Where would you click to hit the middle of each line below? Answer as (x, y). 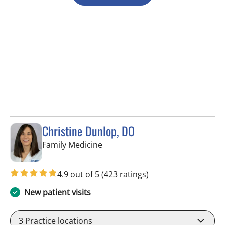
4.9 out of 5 (79, 175)
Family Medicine (72, 144)
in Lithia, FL (123, 144)
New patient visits (58, 193)
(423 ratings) (125, 175)
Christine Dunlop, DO (88, 130)
